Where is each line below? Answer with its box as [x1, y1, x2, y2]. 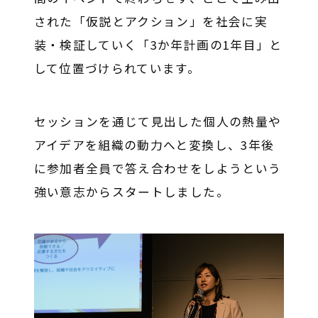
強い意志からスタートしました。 [33, 183, 229, 201]
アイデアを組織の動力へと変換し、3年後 [33, 136, 275, 154]
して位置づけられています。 [33, 60, 201, 77]
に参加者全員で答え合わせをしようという [33, 160, 282, 177]
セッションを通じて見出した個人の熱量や [33, 113, 282, 131]
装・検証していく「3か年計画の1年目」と [33, 36, 283, 54]
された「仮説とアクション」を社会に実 [33, 13, 268, 31]
